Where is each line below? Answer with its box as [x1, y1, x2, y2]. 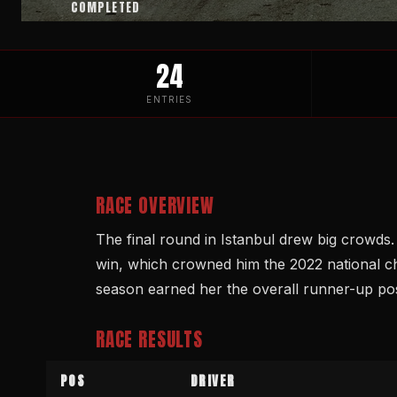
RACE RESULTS [96, 326, 203, 354]
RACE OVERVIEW [96, 192, 214, 221]
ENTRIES [146, 93, 193, 105]
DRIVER [191, 371, 236, 392]
